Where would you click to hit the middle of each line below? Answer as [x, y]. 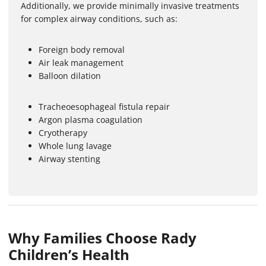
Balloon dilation [70, 75]
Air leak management [81, 62]
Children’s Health [69, 254]
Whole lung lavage [75, 145]
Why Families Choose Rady [102, 237]
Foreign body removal [82, 49]
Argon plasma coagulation [91, 119]
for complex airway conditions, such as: [99, 18]
